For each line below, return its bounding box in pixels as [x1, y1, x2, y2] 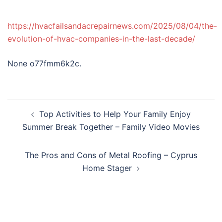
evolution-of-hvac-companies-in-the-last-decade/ [7, 34, 195, 44]
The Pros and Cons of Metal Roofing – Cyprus [25, 150, 197, 160]
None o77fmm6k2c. [7, 58, 81, 68]
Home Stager [82, 163, 132, 173]
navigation [7, 112, 68, 127]
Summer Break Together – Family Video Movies [22, 122, 200, 132]
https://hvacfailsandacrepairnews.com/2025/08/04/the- [7, 21, 217, 31]
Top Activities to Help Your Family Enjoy [39, 109, 191, 119]
